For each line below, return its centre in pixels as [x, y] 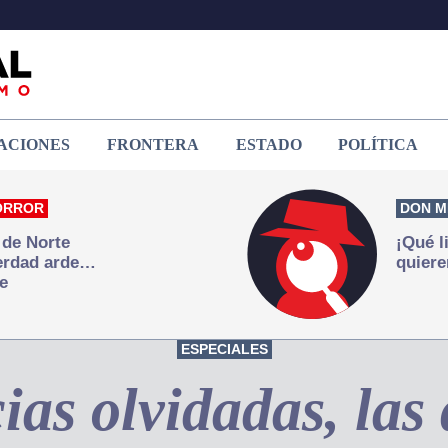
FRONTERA [152, 144]
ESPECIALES [224, 348]
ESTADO [268, 144]
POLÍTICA [378, 144]
